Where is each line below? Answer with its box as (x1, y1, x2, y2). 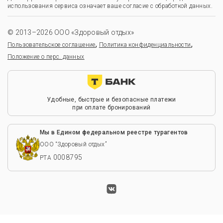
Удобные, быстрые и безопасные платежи (47, 96, 176, 103)
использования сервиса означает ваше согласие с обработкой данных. (7, 2, 213, 9)
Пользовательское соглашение (7, 41, 96, 48)
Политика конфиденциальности (99, 41, 191, 48)
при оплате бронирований (72, 104, 151, 111)
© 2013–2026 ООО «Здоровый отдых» (7, 28, 134, 36)
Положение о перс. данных (7, 53, 85, 60)
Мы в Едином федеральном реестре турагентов (40, 129, 188, 136)
